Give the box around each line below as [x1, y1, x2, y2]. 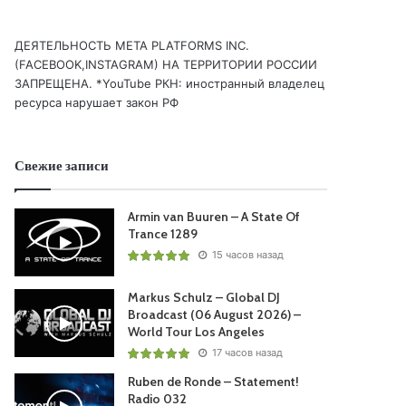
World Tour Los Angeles [128, 324, 266, 340]
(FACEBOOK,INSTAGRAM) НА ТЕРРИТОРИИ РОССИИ [14, 57, 318, 72]
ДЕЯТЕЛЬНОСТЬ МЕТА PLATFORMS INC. [14, 38, 250, 53]
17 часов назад [209, 346, 284, 359]
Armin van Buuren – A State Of [128, 208, 301, 225]
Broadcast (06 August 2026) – [128, 306, 302, 323]
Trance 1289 [128, 226, 198, 242]
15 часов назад [209, 248, 285, 261]
